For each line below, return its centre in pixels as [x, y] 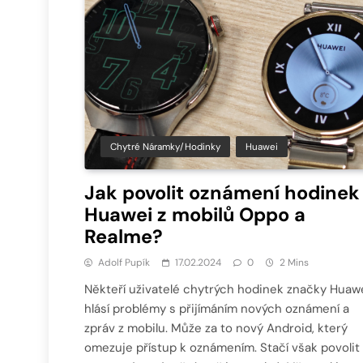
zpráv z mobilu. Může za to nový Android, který [216, 328]
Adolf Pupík [124, 262]
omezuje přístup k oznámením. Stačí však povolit [222, 347]
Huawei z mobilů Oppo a [195, 214]
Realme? [124, 236]
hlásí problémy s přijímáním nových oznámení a [217, 308]
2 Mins [294, 262]
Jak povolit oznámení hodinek [222, 192]
